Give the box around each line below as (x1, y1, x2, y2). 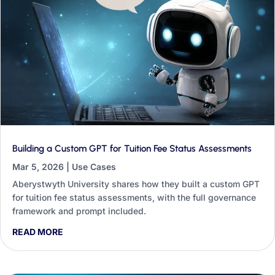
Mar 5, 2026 (12, 161, 64, 172)
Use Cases (72, 161, 116, 172)
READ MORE (12, 227, 63, 237)
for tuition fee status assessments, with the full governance (12, 192, 256, 203)
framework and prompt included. (12, 206, 146, 216)
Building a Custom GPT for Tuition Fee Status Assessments (12, 143, 252, 154)
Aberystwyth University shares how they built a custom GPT (12, 179, 260, 189)
